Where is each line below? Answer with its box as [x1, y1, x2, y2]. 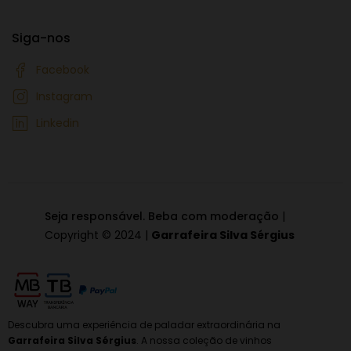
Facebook [36, 61, 89, 78]
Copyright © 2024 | [44, 226, 151, 243]
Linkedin [36, 114, 79, 131]
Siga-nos [12, 28, 71, 47]
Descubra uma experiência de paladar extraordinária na [8, 318, 280, 332]
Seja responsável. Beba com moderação [44, 208, 279, 224]
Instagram [36, 88, 92, 104]
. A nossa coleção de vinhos [136, 334, 272, 348]
